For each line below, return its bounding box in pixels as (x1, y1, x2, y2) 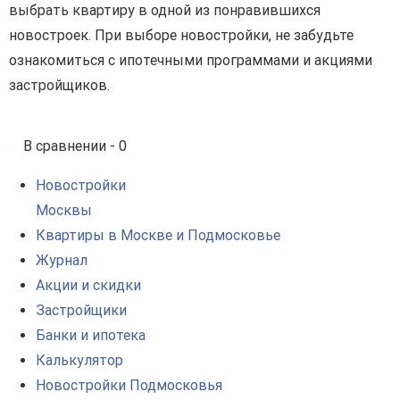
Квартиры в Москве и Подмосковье (36, 227, 280, 245)
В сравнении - (23, 137, 119, 155)
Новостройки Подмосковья (36, 377, 222, 395)
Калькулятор (36, 352, 123, 370)
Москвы (36, 202, 92, 220)
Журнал (36, 252, 87, 270)
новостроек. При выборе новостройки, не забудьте (9, 27, 354, 45)
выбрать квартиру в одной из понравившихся (9, 2, 321, 20)
